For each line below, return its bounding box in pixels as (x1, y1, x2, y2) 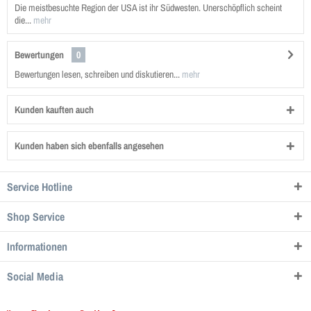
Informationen (7, 239, 67, 254)
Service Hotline (7, 179, 72, 194)
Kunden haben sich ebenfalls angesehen (15, 140, 164, 152)
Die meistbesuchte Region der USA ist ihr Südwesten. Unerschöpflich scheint (15, 1, 282, 14)
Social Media (7, 269, 63, 284)
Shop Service (7, 209, 65, 224)
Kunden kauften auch (15, 103, 94, 116)
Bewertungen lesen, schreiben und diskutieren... (15, 68, 180, 81)
